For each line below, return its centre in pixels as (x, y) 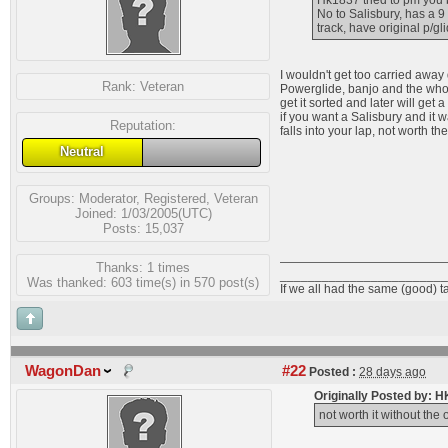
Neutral (82, 151)
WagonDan (63, 371)
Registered (174, 198)
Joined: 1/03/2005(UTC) (143, 213)
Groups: (53, 198)
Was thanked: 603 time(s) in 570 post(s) (143, 282)
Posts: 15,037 (143, 228)
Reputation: (143, 125)
